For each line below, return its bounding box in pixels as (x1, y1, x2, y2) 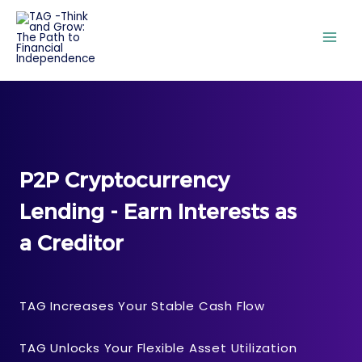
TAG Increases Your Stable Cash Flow (19, 297, 265, 314)
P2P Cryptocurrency (19, 167, 229, 193)
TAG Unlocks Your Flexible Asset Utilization (19, 339, 297, 356)
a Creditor (19, 230, 124, 256)
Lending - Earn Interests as (19, 199, 297, 225)
